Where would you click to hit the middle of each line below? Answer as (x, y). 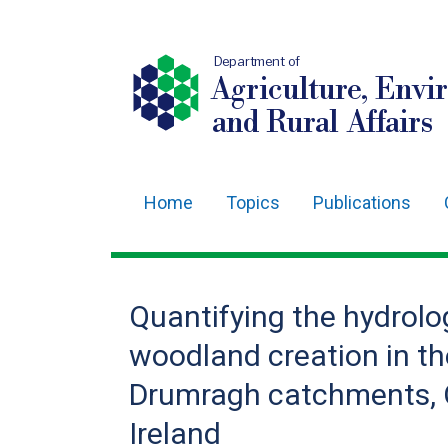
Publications (362, 202)
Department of (257, 61)
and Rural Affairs (322, 123)
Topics (253, 202)
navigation (186, 262)
